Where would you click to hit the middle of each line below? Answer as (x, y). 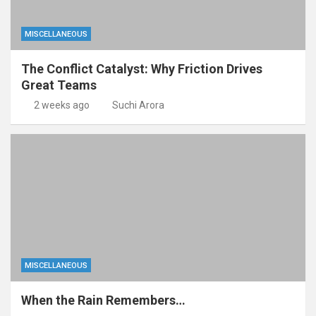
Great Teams (59, 85)
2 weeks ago (61, 105)
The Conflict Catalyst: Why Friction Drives (142, 69)
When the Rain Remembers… (103, 300)
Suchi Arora (138, 105)
